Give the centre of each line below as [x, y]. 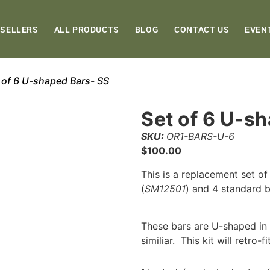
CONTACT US [202, 29]
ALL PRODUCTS [86, 29]
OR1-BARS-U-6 [200, 137]
